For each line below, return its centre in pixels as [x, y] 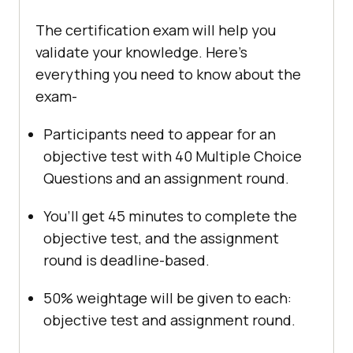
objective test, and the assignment [161, 238]
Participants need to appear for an [160, 134]
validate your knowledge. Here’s [141, 52]
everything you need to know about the [168, 74]
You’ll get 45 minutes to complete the [170, 216]
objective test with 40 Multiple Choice [173, 156]
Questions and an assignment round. [166, 178]
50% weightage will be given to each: [167, 298]
